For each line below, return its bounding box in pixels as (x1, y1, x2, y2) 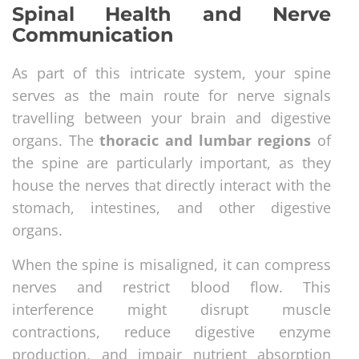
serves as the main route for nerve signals (12, 85, 331, 105)
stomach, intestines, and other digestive (12, 197, 331, 217)
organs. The (12, 130, 100, 150)
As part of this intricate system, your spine (12, 63, 331, 83)
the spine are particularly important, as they (12, 152, 331, 172)
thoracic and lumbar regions (99, 130, 312, 150)
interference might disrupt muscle (12, 299, 331, 319)
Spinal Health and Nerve (12, 2, 331, 26)
